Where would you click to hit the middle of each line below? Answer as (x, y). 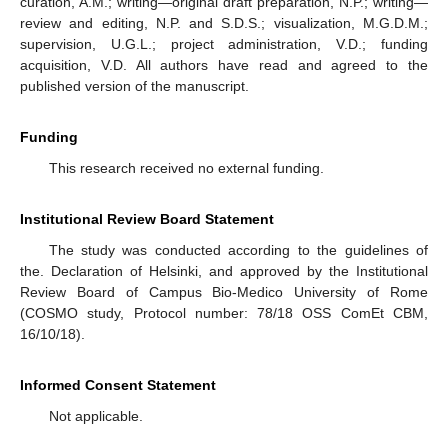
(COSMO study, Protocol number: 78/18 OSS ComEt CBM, (224, 313)
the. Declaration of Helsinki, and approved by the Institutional (224, 271)
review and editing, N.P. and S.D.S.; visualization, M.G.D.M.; (224, 23)
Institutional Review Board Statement (147, 219)
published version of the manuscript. (134, 86)
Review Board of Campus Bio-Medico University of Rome (224, 292)
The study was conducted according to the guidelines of (238, 250)
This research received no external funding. (186, 168)
